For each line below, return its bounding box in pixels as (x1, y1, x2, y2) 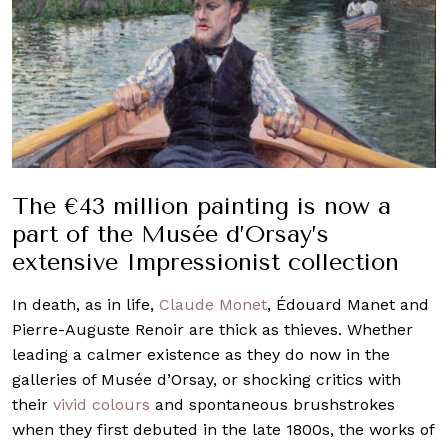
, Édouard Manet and (267, 294, 429, 314)
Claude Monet (159, 294, 267, 314)
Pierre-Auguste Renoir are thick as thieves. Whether (12, 319, 413, 339)
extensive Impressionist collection (12, 247, 399, 276)
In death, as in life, (12, 294, 159, 314)
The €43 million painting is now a (12, 191, 391, 220)
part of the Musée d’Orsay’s (12, 219, 329, 248)
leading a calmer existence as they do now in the (12, 344, 390, 364)
